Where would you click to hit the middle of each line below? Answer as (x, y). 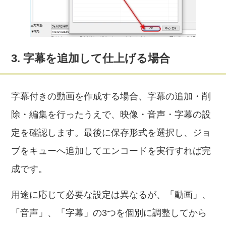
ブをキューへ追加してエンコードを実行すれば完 (111, 151)
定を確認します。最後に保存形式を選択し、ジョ (111, 133)
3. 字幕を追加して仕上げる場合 (91, 58)
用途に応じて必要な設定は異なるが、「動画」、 (111, 195)
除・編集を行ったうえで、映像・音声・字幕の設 (111, 115)
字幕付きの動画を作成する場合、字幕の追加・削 (111, 96)
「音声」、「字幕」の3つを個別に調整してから (109, 213)
